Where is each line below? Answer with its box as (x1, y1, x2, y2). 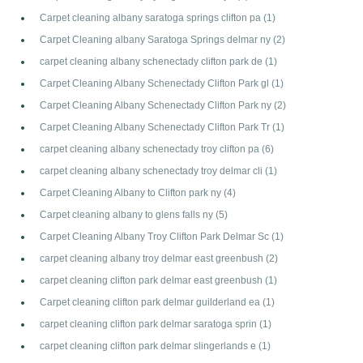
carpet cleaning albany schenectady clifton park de (40, 55, 265, 66)
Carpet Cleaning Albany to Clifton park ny (40, 186, 224, 198)
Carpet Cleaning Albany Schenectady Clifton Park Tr (40, 121, 272, 132)
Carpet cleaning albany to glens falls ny (40, 208, 216, 220)
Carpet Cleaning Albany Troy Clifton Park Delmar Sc (40, 230, 271, 241)
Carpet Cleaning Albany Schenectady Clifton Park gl (40, 77, 271, 88)
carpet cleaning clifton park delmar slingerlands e (40, 340, 258, 351)
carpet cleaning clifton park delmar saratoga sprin (40, 318, 259, 329)
